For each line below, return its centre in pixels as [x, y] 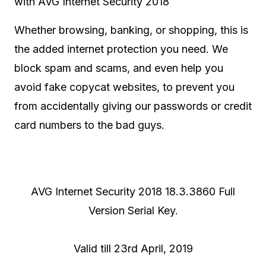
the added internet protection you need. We [121, 49]
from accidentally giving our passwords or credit [133, 106]
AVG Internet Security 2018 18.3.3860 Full [133, 191]
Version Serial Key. [133, 210]
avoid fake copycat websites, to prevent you [124, 87]
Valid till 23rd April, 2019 [133, 248]
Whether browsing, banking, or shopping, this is [131, 30]
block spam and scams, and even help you [119, 68]
